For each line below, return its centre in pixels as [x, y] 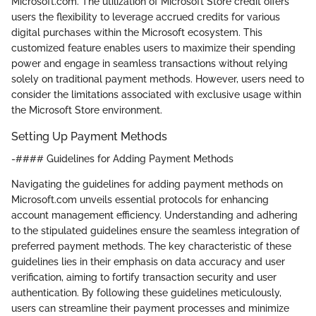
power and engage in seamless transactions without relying [150, 63]
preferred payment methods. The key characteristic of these [151, 246]
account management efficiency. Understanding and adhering [154, 215]
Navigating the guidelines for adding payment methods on [147, 184]
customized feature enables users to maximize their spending [153, 48]
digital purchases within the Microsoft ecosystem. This [137, 32]
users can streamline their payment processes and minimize [150, 308]
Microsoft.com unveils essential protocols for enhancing [140, 200]
